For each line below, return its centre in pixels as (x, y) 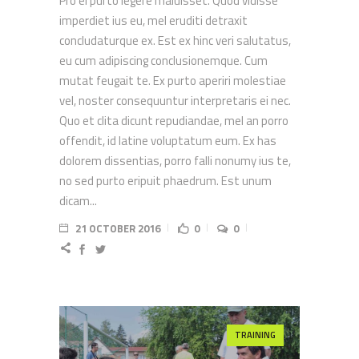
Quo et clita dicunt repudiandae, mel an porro (174, 121)
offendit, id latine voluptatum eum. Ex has (168, 141)
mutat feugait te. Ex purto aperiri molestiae (173, 81)
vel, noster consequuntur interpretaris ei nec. (175, 101)
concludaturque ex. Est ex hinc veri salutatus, (175, 41)
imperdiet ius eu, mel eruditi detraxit (153, 21)
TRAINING (255, 335)
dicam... (78, 201)
